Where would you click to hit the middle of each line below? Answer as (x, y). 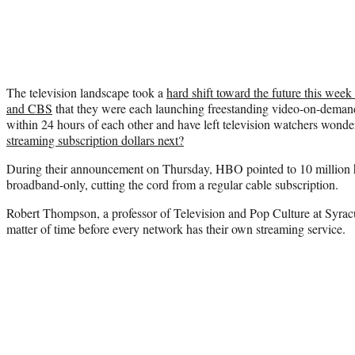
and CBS (29, 108)
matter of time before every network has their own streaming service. (176, 228)
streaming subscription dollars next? (95, 139)
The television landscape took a (86, 92)
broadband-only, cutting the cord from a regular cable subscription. (172, 184)
